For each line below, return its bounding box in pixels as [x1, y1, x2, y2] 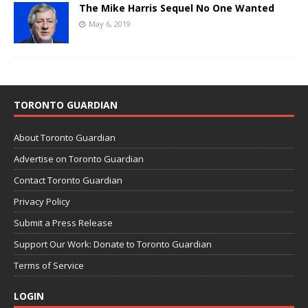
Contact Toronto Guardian [14, 173, 122, 186]
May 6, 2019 [89, 18, 131, 29]
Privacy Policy [14, 195, 70, 208]
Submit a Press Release [14, 216, 113, 229]
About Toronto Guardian [14, 131, 115, 144]
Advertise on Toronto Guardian [14, 152, 144, 165]
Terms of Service [14, 258, 84, 272]
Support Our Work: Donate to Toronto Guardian [14, 237, 212, 250]
